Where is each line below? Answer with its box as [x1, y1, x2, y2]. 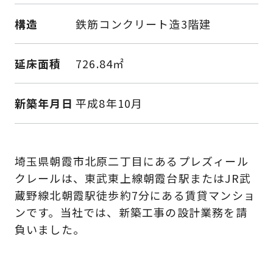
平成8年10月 [75, 95, 143, 112]
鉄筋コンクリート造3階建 [75, 16, 211, 32]
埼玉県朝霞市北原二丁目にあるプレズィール [14, 153, 249, 169]
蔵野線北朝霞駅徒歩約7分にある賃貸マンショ [14, 187, 255, 204]
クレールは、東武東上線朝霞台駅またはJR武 [14, 170, 251, 186]
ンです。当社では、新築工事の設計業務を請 [14, 204, 247, 221]
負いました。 [14, 221, 85, 238]
